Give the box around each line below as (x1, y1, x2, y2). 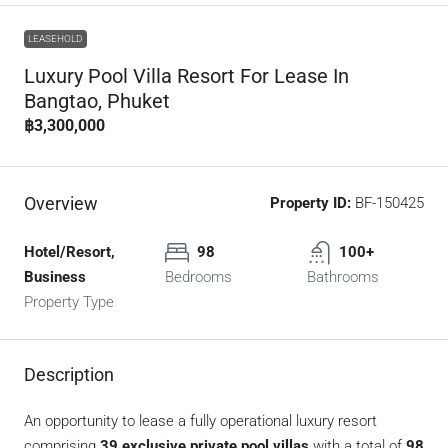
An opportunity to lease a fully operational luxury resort (24, 412, 377, 431)
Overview (24, 193, 98, 215)
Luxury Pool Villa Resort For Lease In (24, 64, 349, 89)
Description (24, 364, 114, 386)
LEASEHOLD (28, 33, 83, 45)
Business (24, 268, 86, 287)
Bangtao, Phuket (24, 89, 170, 114)
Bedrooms (165, 268, 233, 287)
